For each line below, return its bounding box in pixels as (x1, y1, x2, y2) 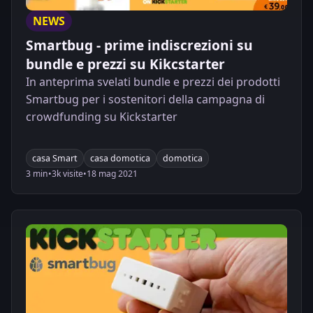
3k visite (52, 168, 83, 180)
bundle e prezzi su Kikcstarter (26, 54, 225, 73)
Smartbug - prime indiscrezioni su (26, 35, 253, 54)
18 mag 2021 (87, 168, 138, 180)
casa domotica (90, 152, 150, 165)
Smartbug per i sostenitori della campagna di (26, 91, 265, 107)
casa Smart (32, 152, 78, 165)
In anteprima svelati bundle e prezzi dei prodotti (26, 73, 280, 89)
